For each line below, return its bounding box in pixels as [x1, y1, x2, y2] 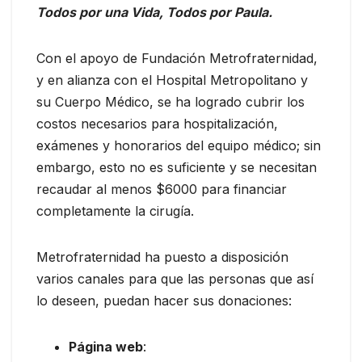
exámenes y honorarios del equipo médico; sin [36, 137, 321, 154]
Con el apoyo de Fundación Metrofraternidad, [36, 49, 318, 66]
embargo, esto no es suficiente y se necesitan [36, 158, 317, 175]
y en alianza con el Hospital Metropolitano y [36, 71, 308, 88]
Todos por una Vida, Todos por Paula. [36, 3, 272, 20]
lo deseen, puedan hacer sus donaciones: [36, 292, 292, 309]
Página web [69, 338, 143, 355]
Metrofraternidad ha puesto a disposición [36, 248, 288, 265]
